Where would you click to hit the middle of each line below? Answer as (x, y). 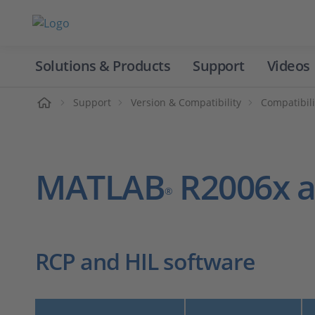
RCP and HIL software (145, 261)
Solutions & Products (103, 66)
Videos (288, 66)
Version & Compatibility (186, 102)
